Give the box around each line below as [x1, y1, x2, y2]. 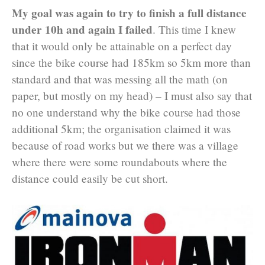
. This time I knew [153, 22, 236, 37]
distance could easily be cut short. [12, 171, 168, 186]
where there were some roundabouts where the [12, 154, 227, 170]
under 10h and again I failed [12, 21, 153, 38]
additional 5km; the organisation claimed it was [12, 121, 231, 137]
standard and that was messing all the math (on [12, 72, 228, 87]
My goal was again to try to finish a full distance [12, 5, 247, 22]
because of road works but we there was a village [12, 138, 238, 153]
